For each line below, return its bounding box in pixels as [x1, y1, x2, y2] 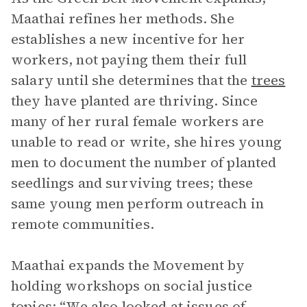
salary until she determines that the [11, 71, 251, 90]
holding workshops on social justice [11, 276, 253, 295]
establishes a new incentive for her [11, 29, 245, 49]
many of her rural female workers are [11, 112, 265, 131]
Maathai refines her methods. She [11, 9, 234, 28]
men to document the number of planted [11, 153, 277, 172]
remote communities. [11, 214, 158, 234]
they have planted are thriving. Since [11, 91, 258, 110]
